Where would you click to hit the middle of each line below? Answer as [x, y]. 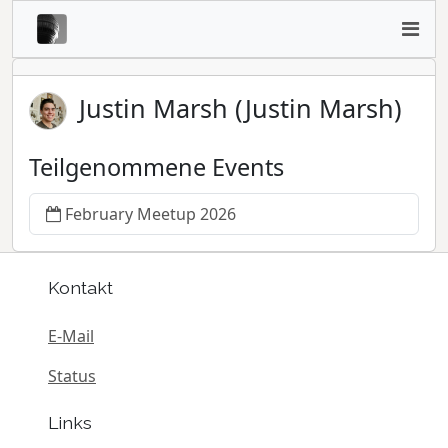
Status [72, 375]
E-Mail [71, 335]
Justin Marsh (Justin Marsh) [241, 107]
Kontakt [80, 288]
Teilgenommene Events [156, 167]
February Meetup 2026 [150, 214]
